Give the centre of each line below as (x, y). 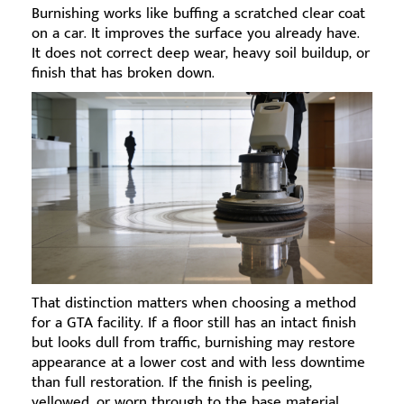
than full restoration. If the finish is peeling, (172, 382)
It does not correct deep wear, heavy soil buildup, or (201, 53)
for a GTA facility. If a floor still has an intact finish (194, 322)
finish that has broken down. (123, 73)
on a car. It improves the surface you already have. (196, 33)
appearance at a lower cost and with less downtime (198, 362)
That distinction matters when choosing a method (194, 303)
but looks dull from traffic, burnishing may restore (193, 342)
